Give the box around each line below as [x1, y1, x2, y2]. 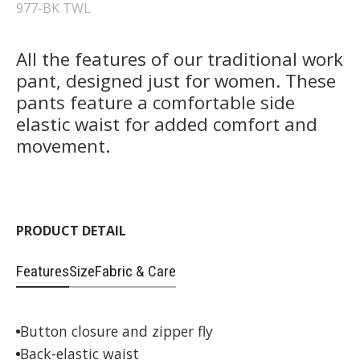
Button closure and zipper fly [20, 321, 213, 341]
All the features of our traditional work [16, 46, 343, 72]
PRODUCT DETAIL [16, 221, 126, 239]
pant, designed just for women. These [16, 67, 336, 93]
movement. [16, 133, 110, 158]
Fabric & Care [95, 261, 176, 280]
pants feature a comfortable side [16, 89, 295, 115]
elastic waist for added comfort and [16, 111, 317, 137]
